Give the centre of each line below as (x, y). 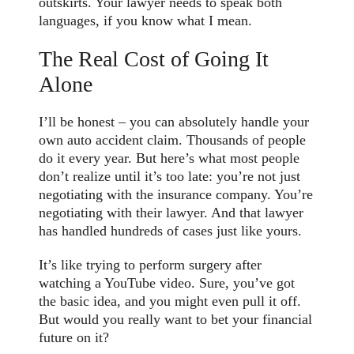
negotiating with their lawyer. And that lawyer (171, 213)
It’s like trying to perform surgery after (151, 265)
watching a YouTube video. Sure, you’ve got (167, 283)
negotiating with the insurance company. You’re (176, 195)
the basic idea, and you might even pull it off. (170, 301)
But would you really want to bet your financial (176, 320)
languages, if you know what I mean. (146, 21)
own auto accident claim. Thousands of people (173, 140)
